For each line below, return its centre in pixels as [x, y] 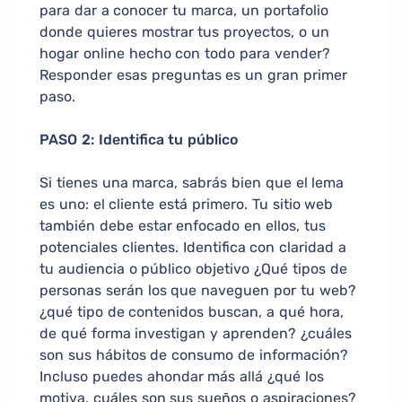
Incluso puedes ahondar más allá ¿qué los [182, 377]
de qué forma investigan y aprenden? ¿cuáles [196, 334]
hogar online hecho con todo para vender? [185, 54]
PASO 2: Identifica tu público [139, 140]
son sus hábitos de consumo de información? [194, 355]
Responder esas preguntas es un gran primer [193, 75]
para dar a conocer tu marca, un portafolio [184, 11]
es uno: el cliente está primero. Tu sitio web [187, 205]
